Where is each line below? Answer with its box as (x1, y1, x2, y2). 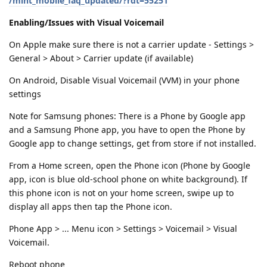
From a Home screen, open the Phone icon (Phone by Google (9, 159, 250, 171)
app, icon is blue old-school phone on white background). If (9, 173, 247, 185)
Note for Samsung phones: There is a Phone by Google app (9, 110, 246, 122)
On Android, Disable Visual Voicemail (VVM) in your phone (9, 74, 240, 86)
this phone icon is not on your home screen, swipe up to (9, 187, 234, 198)
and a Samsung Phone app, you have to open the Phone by (9, 123, 245, 135)
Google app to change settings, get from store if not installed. (9, 137, 256, 149)
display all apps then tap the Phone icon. (9, 200, 172, 212)
